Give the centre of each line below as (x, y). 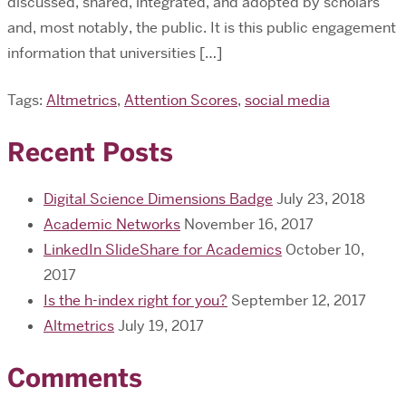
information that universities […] (115, 53)
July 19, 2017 (161, 326)
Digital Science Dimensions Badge (158, 199)
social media (287, 101)
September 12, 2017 (299, 301)
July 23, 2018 (321, 199)
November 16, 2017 (249, 225)
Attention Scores (181, 101)
